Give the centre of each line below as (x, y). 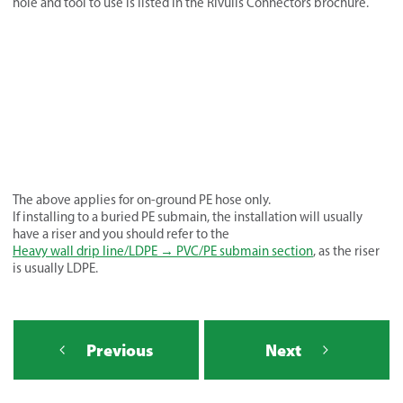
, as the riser (346, 251)
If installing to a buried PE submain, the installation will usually (188, 216)
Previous (119, 349)
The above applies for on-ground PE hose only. (142, 199)
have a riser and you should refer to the (121, 233)
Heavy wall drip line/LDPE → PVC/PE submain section (163, 251)
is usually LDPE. (55, 268)
